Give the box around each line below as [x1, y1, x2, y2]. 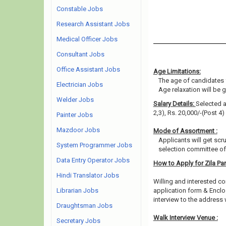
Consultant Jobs [56, 50, 104, 58]
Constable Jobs [56, 5, 103, 13]
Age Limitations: [153, 68, 201, 75]
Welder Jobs [56, 96, 94, 103]
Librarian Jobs [56, 187, 98, 194]
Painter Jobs [56, 111, 93, 119]
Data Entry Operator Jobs [56, 156, 130, 164]
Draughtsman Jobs [56, 202, 112, 209]
